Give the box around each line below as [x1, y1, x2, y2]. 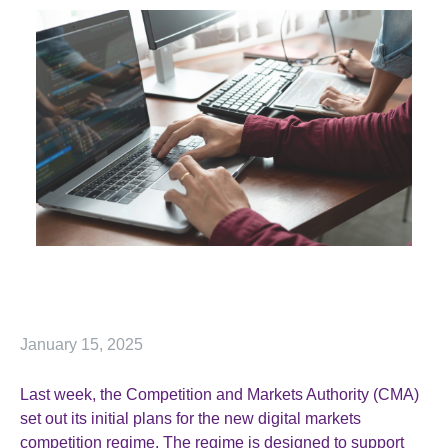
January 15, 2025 [20, 336, 143, 353]
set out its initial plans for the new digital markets [20, 410, 361, 427]
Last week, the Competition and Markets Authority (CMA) [20, 386, 419, 403]
